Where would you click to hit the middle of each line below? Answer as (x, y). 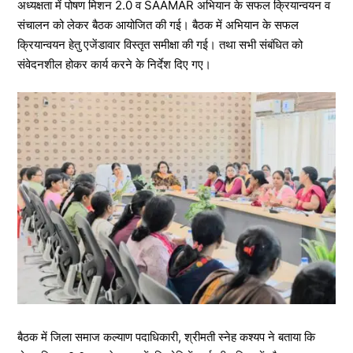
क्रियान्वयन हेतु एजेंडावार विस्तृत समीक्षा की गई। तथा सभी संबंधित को (160, 45)
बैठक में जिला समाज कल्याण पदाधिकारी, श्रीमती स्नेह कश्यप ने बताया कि (166, 337)
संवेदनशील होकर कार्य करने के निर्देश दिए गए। (114, 64)
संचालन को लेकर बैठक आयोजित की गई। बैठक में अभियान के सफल (158, 25)
